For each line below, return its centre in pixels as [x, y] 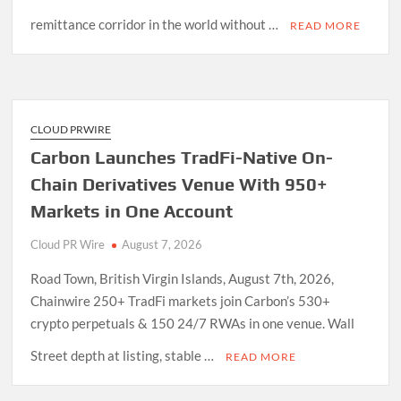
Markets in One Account [132, 210]
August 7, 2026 [162, 244]
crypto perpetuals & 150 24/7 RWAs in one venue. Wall [193, 323]
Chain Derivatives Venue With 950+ [179, 183]
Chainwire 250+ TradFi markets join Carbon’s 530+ [181, 300]
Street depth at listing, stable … [124, 355]
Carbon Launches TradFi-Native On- [182, 157]
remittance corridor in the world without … [156, 24]
